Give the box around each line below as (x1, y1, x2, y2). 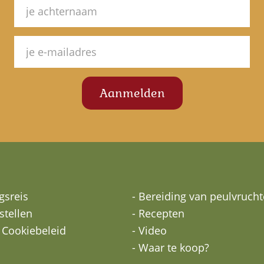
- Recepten (132, 206, 184, 220)
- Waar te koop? (132, 240, 209, 255)
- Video (132, 223, 167, 237)
